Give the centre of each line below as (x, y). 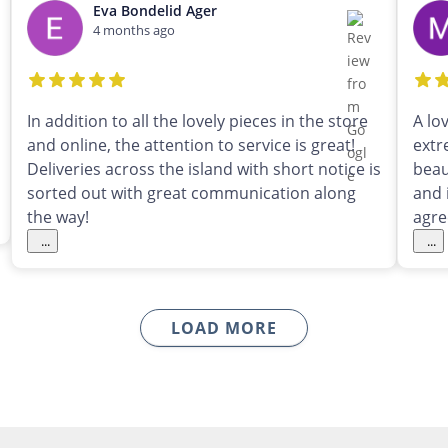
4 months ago (133, 30)
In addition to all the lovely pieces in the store (197, 121)
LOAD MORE (224, 328)
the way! (57, 217)
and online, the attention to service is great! (190, 145)
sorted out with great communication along (191, 193)
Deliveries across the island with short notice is (203, 169)
